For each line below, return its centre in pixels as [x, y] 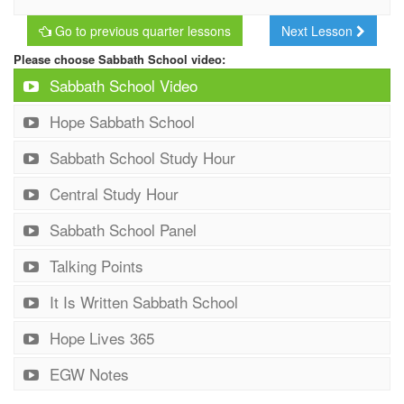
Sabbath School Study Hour [141, 157]
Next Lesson [319, 30]
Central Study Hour [112, 193]
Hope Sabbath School [120, 121]
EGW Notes [87, 373]
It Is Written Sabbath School [142, 301]
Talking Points [95, 265]
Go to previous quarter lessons [141, 30]
